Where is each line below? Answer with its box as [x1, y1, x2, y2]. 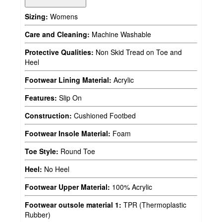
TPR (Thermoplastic [121, 199, 186, 210]
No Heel [42, 164, 69, 174]
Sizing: [25, 11, 48, 21]
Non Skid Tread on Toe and [94, 47, 182, 57]
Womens [48, 11, 78, 21]
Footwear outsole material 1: [25, 199, 121, 210]
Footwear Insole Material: [25, 128, 111, 138]
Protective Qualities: [25, 47, 94, 57]
